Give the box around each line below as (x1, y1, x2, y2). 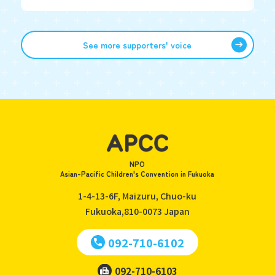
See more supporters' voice (83, 38, 192, 51)
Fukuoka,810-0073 (85, 205, 164, 218)
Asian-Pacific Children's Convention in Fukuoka (60, 169, 215, 179)
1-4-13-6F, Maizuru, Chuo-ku (78, 190, 197, 203)
